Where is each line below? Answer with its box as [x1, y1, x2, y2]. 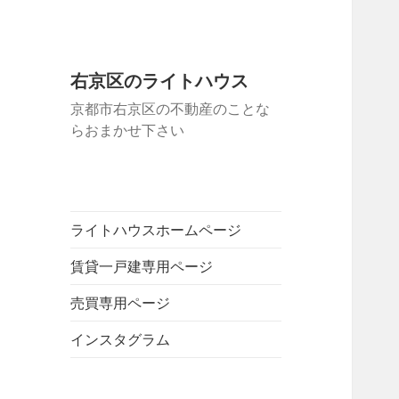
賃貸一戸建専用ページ [70, 256, 214, 277]
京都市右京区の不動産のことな [70, 99, 271, 119]
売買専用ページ [70, 293, 171, 313]
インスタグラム [70, 330, 171, 350]
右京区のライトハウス [70, 69, 249, 94]
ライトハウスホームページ [70, 220, 242, 240]
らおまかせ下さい [70, 120, 185, 141]
